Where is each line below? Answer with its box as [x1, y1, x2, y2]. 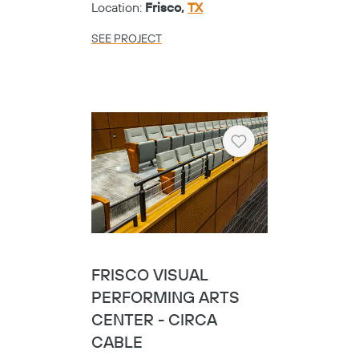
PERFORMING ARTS [91, 288, 240, 309]
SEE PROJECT [91, 32, 162, 47]
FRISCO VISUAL [91, 265, 208, 286]
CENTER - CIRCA [91, 310, 217, 331]
